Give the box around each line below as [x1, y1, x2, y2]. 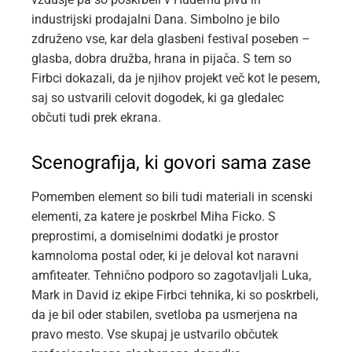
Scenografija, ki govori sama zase [31, 152, 311, 174]
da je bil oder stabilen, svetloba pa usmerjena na [31, 307, 298, 323]
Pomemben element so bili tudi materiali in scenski [31, 189, 313, 205]
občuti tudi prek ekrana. [31, 110, 161, 126]
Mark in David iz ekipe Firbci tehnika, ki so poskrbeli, [31, 288, 318, 303]
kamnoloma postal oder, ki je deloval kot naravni [31, 248, 299, 264]
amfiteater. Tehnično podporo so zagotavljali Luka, [31, 268, 311, 284]
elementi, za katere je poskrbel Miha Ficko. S [31, 209, 276, 225]
